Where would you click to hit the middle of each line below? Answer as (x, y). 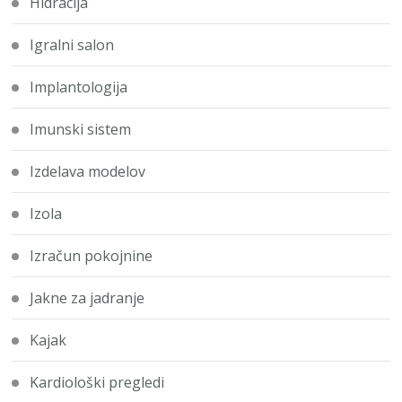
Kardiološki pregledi (97, 383)
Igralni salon (72, 45)
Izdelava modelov (88, 172)
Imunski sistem (81, 130)
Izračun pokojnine (92, 256)
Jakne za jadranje (87, 298)
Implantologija (79, 87)
